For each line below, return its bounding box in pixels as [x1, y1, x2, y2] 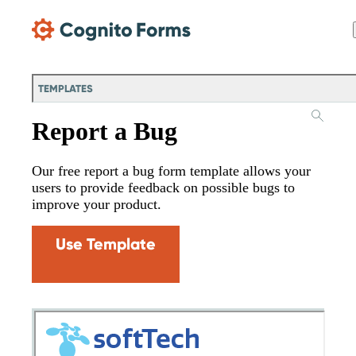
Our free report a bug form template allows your [32, 163, 311, 180]
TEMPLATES [38, 82, 93, 95]
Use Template [56, 234, 156, 254]
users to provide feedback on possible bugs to [32, 180, 295, 196]
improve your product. [32, 196, 161, 213]
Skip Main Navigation [6, 6, 103, 17]
